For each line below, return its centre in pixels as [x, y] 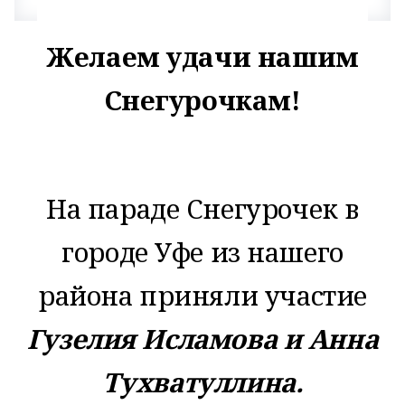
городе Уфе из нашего [202, 252]
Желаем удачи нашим [202, 57]
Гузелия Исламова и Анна [202, 339]
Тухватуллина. [202, 382]
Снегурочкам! [202, 100]
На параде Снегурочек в [202, 209]
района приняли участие [202, 296]
